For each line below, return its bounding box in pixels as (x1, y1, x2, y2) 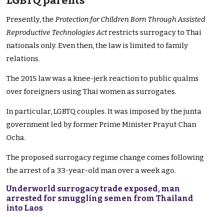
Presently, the (6, 15, 56, 24)
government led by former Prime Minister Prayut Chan (6, 120, 197, 129)
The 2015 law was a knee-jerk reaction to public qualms (6, 74, 199, 83)
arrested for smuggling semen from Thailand (6, 194, 194, 203)
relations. (6, 54, 40, 63)
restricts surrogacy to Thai (107, 28, 202, 37)
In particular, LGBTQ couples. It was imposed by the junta (6, 107, 202, 116)
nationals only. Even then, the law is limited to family (6, 41, 188, 50)
